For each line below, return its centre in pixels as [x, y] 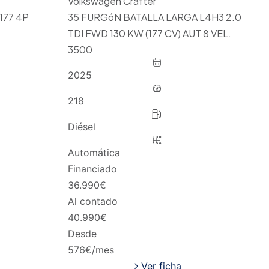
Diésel [81, 126]
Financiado [92, 168]
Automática [94, 152]
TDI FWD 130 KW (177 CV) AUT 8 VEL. [149, 33]
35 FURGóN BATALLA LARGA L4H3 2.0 [154, 17]
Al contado [92, 201]
